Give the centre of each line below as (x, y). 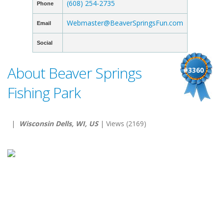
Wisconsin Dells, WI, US (59, 124)
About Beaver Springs (74, 73)
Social (45, 43)
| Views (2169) (122, 124)
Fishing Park (44, 93)
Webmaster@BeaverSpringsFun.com (125, 23)
